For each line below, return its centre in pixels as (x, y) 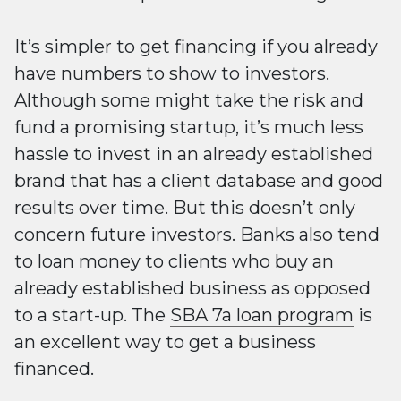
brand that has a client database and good (199, 181)
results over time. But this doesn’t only (185, 208)
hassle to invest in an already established (194, 154)
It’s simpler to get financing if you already (196, 47)
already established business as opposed (192, 289)
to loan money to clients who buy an (174, 262)
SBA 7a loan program (262, 316)
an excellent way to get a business (165, 342)
